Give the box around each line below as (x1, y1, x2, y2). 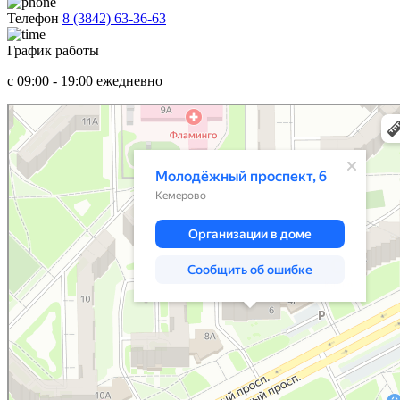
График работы (7, 43, 99, 59)
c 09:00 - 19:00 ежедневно (7, 73, 162, 89)
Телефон (7, 11, 59, 27)
